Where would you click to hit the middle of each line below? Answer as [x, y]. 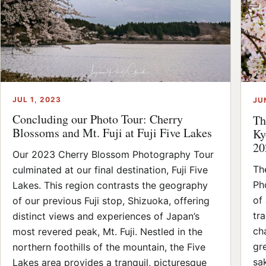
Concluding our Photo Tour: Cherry [98, 119]
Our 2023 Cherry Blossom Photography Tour [113, 155]
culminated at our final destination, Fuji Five [110, 170]
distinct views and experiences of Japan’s [106, 216]
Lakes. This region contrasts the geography [110, 186]
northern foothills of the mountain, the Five [109, 247]
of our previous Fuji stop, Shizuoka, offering [111, 201]
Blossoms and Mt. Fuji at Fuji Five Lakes [112, 133]
